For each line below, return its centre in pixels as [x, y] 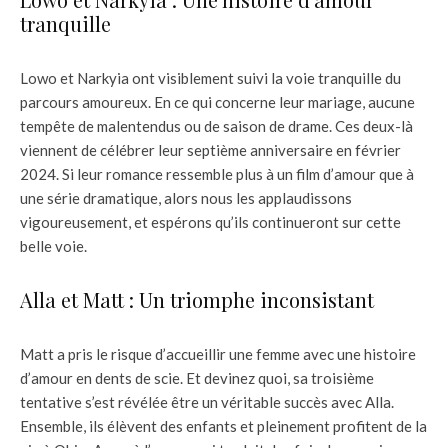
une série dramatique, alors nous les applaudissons [186, 197]
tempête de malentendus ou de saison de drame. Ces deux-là [216, 125]
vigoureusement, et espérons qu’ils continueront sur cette [210, 221]
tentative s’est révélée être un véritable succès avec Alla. [207, 401]
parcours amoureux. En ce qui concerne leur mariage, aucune [217, 101]
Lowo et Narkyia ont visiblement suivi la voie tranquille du [210, 77]
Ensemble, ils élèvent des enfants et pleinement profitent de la [223, 425]
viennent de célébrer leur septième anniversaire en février [210, 149]
